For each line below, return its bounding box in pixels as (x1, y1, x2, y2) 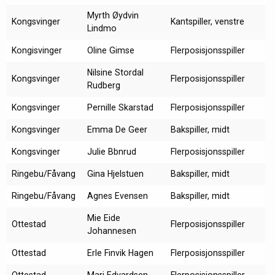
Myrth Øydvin (87, 10, 139, 21)
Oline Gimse (87, 45, 134, 56)
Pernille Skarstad (87, 103, 153, 113)
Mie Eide (87, 213, 120, 223)
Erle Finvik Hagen (87, 248, 153, 258)
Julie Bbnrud (87, 147, 136, 157)
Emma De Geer (87, 125, 147, 135)
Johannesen (87, 226, 136, 236)
